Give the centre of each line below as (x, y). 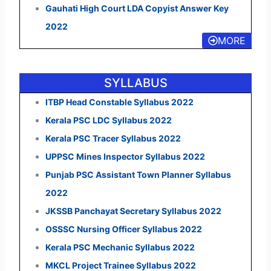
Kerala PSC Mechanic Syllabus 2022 (120, 247)
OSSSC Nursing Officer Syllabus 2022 (123, 229)
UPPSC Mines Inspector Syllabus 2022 (125, 157)
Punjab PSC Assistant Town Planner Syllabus (138, 175)
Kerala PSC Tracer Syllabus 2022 (113, 139)
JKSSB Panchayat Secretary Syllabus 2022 (133, 211)
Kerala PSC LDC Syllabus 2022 (108, 120)
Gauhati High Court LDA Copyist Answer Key (137, 8)
